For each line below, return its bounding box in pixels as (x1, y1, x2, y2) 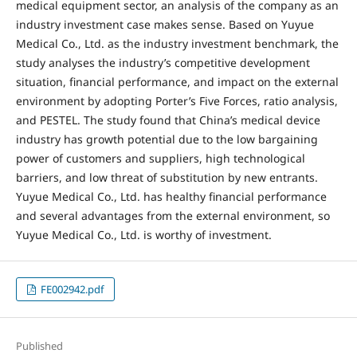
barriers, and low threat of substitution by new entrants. (15, 170, 318, 186)
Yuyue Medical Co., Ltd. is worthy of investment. (15, 227, 272, 243)
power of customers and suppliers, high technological (15, 151, 305, 167)
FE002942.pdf (38, 282, 104, 297)
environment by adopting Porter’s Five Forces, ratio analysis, (15, 93, 338, 109)
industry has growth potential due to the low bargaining (15, 131, 318, 147)
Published (15, 339, 63, 354)
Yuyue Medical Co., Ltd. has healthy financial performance (15, 189, 327, 205)
